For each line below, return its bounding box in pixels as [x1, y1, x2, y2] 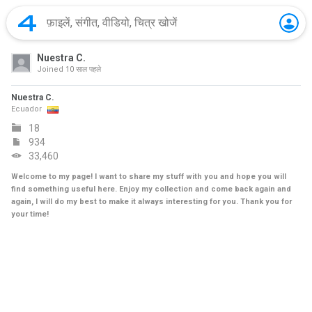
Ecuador [11, 104, 42, 114]
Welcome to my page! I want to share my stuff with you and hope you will [11, 172, 286, 181]
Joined [37, 65, 63, 74]
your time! [11, 210, 49, 219]
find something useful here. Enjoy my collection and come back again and [11, 185, 291, 194]
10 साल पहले [63, 65, 101, 74]
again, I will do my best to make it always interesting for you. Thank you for [11, 197, 292, 206]
